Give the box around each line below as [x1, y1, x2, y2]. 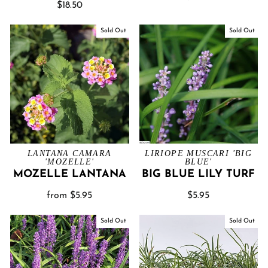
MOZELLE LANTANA [13, 168, 126, 180]
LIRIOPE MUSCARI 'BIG [145, 148, 252, 158]
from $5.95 [47, 190, 93, 200]
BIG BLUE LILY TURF [142, 168, 255, 180]
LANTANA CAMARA [27, 148, 112, 158]
